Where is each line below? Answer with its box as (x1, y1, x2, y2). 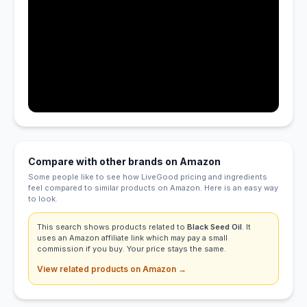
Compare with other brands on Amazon (28, 155, 221, 167)
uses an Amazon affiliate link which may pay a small (37, 232, 228, 243)
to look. (28, 193, 58, 204)
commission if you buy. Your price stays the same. (37, 243, 226, 254)
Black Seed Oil (187, 221, 242, 232)
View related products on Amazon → (37, 263, 186, 274)
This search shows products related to (37, 221, 187, 232)
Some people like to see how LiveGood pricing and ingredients (28, 171, 267, 182)
